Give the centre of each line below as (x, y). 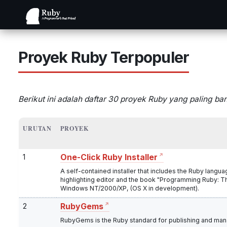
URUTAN (37, 128)
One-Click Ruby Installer (109, 158)
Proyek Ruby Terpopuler (104, 57)
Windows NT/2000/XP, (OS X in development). (130, 188)
